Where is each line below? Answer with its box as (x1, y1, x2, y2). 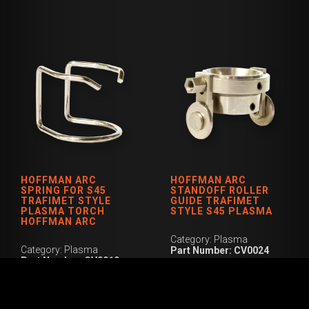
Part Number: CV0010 (21, 255, 119, 266)
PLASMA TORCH (21, 205, 105, 217)
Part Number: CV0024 (170, 244, 270, 256)
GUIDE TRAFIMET (170, 195, 261, 206)
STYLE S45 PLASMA (170, 205, 273, 217)
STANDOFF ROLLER (170, 184, 270, 196)
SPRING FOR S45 (21, 184, 106, 196)
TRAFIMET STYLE (21, 195, 111, 206)
